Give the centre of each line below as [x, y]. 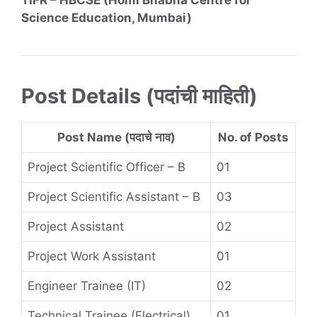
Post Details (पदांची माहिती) [139, 96]
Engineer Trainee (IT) [87, 286]
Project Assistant [76, 227]
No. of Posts [253, 138]
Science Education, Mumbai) [106, 18]
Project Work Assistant [92, 257]
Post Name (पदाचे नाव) [116, 138]
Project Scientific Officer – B [106, 167]
